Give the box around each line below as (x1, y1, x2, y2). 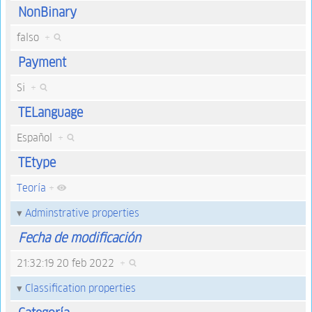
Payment (17, 54, 66, 71)
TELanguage (17, 104, 83, 121)
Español (16, 131, 58, 145)
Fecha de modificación (17, 230, 141, 247)
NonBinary (17, 4, 77, 21)
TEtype (17, 155, 56, 171)
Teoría (16, 181, 46, 195)
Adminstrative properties (24, 205, 139, 219)
